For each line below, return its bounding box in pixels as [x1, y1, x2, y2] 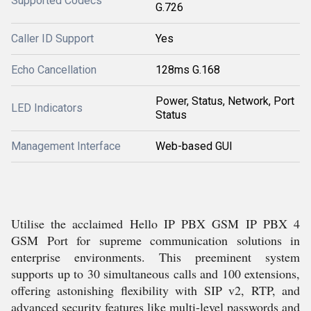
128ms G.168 [155, 63, 220, 76]
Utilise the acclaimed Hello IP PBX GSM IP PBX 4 [11, 215, 300, 232]
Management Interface [11, 140, 121, 153]
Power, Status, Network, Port [155, 94, 294, 108]
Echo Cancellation [11, 63, 96, 76]
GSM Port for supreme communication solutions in [11, 232, 300, 249]
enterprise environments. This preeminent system [11, 249, 300, 265]
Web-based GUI [155, 140, 233, 153]
